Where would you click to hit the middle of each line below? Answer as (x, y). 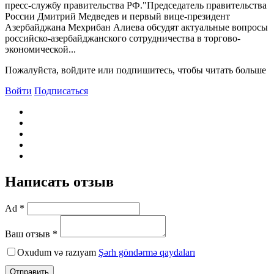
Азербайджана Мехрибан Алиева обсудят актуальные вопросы (136, 27)
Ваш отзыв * (31, 234)
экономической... (40, 49)
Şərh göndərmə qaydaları (147, 252)
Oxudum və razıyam (58, 252)
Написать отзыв (59, 181)
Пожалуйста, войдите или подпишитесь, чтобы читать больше (135, 70)
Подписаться (61, 91)
